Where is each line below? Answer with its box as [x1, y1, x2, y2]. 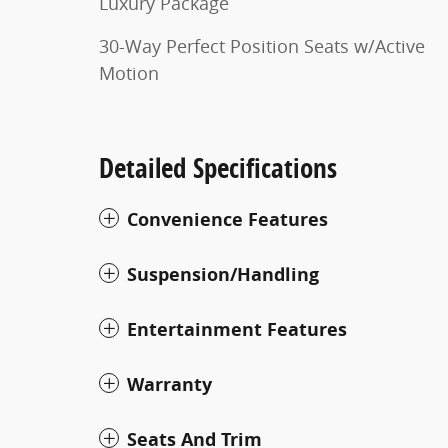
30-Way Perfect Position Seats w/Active [99, 34, 425, 58]
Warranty [127, 372, 212, 397]
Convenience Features [127, 207, 328, 232]
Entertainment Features [127, 317, 347, 342]
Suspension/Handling [127, 262, 319, 287]
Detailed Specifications [99, 149, 337, 186]
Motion [99, 61, 159, 85]
